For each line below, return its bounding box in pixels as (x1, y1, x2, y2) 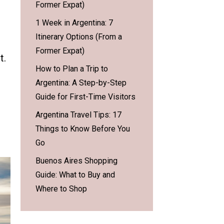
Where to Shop (35, 184, 87, 194)
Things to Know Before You (35, 124, 130, 134)
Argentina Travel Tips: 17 (35, 110, 121, 120)
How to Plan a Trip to (35, 64, 108, 74)
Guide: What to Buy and (35, 170, 115, 180)
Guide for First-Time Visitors (35, 92, 135, 102)
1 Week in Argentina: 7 (35, 18, 113, 28)
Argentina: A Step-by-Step (35, 78, 126, 88)
